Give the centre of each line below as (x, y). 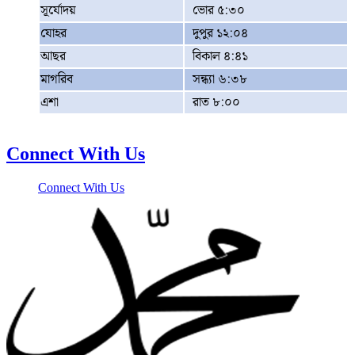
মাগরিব (57, 80)
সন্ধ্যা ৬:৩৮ (220, 80)
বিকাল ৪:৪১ (220, 57)
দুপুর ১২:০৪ (220, 34)
